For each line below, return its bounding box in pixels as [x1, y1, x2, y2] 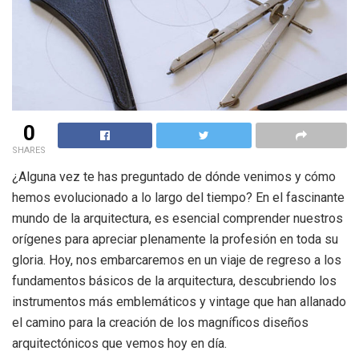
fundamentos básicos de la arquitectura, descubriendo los [12, 272, 337, 288]
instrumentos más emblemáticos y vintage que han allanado [12, 293, 346, 309]
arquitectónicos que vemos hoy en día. [12, 335, 227, 351]
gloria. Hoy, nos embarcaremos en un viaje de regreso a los [12, 252, 341, 268]
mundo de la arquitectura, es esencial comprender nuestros [12, 210, 343, 226]
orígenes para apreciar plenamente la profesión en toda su [12, 231, 338, 247]
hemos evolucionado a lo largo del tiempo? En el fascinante [12, 189, 345, 205]
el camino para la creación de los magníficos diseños [12, 314, 309, 330]
